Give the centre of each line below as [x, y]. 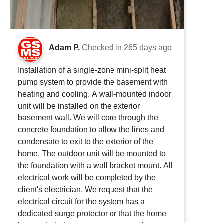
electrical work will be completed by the [87, 177]
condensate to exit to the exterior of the [86, 141]
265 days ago [148, 47]
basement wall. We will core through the [88, 117]
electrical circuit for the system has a [81, 201]
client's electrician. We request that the [85, 189]
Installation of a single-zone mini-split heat [92, 70]
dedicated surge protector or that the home [92, 213]
